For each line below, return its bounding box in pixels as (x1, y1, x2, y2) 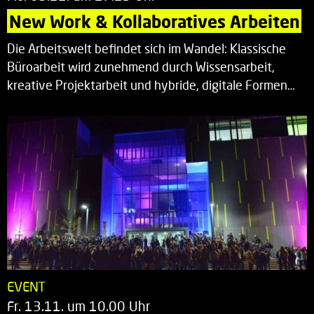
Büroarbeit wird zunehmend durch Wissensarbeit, (7, 59, 275, 74)
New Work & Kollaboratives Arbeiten (9, 11, 300, 32)
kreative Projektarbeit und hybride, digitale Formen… (7, 77, 295, 93)
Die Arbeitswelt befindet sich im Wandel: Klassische (7, 41, 286, 56)
